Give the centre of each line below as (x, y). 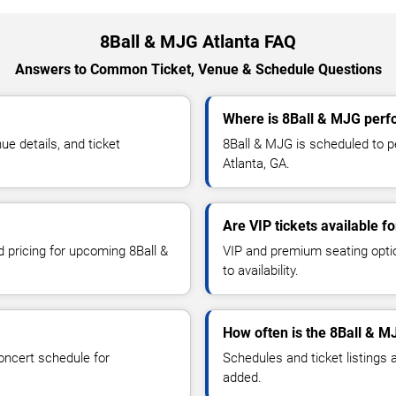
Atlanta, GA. (256, 163)
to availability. (261, 270)
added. (242, 377)
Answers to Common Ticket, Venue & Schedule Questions (198, 69)
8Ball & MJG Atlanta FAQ (198, 41)
